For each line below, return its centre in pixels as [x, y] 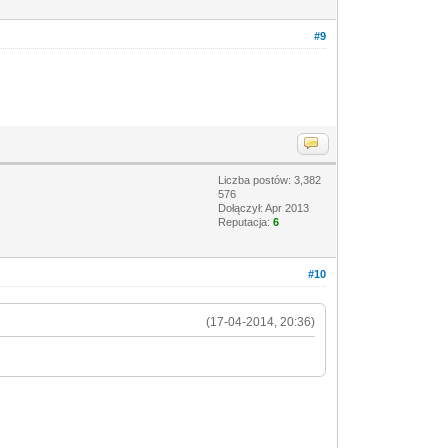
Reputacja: [246, 221]
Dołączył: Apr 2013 [264, 207]
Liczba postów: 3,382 [270, 179]
